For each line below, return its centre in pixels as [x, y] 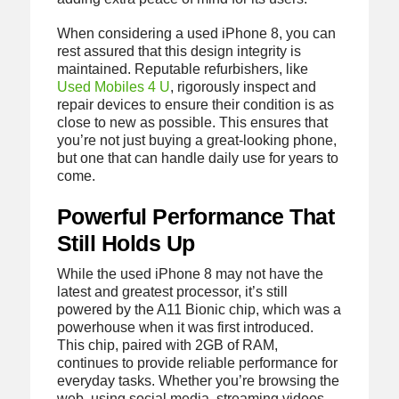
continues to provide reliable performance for [197, 362]
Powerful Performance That [195, 216]
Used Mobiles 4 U [113, 87]
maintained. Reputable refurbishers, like [182, 69]
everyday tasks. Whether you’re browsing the [198, 380]
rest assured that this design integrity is [179, 52]
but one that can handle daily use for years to [197, 159]
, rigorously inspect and [243, 87]
